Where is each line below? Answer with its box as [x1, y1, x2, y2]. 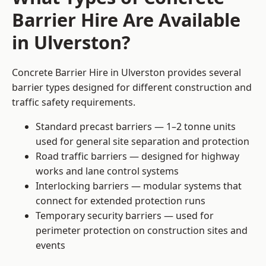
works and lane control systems [36, 164, 179, 178]
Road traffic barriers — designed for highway [36, 150, 239, 163]
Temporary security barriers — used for [36, 209, 214, 223]
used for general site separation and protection [36, 135, 249, 148]
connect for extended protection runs [36, 194, 205, 208]
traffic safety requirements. [12, 96, 135, 109]
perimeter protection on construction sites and [36, 224, 248, 237]
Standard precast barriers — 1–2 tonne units [36, 120, 236, 134]
